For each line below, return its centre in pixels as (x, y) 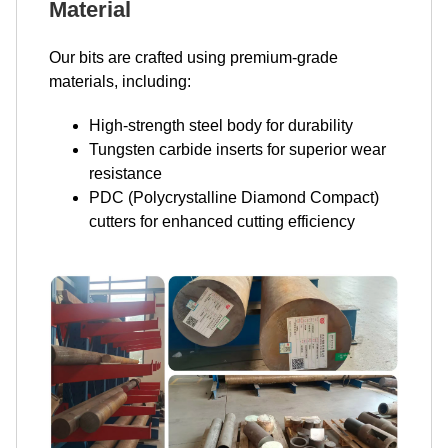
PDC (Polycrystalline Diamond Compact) (234, 198)
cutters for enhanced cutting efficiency (222, 222)
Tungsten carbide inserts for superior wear (237, 150)
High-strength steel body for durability (221, 126)
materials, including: (120, 82)
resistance (125, 174)
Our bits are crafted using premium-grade (193, 58)
